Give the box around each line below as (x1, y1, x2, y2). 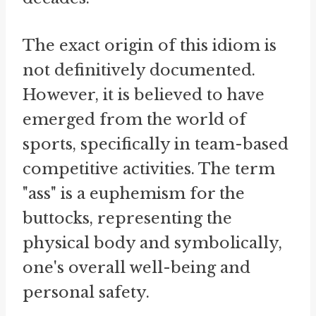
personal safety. (23, 283, 150, 302)
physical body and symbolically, (23, 233, 282, 253)
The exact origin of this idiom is (23, 36, 276, 55)
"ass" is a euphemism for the (23, 184, 245, 203)
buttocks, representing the (23, 209, 232, 228)
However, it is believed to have (23, 85, 265, 104)
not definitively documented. (23, 61, 255, 80)
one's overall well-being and (23, 258, 250, 277)
